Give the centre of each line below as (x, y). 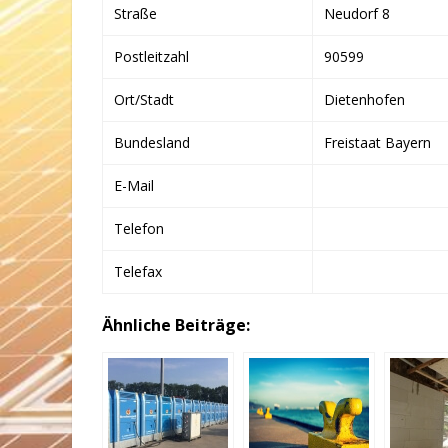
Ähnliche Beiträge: (176, 325)
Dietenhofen (364, 99)
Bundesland (152, 142)
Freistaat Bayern (377, 142)
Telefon (139, 228)
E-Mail (134, 185)
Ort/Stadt (144, 99)
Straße (135, 13)
